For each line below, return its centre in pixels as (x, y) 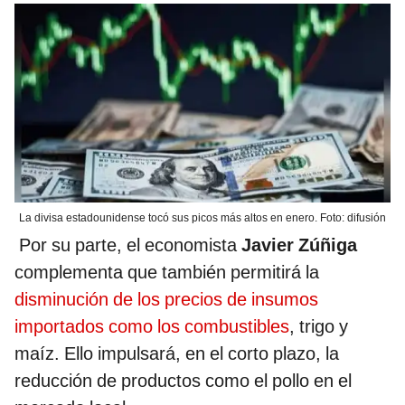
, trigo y (319, 327)
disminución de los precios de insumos (166, 300)
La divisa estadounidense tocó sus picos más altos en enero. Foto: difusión (202, 218)
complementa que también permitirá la (167, 273)
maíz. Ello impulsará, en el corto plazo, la (177, 354)
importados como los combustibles (152, 327)
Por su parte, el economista (128, 245)
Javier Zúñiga (299, 245)
